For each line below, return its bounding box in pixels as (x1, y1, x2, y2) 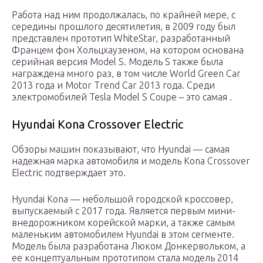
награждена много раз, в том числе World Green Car (12, 68, 241, 79)
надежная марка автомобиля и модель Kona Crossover (12, 156, 250, 167)
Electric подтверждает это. (12, 167, 126, 178)
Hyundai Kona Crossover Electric (12, 117, 183, 131)
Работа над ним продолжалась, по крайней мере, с (12, 9, 235, 21)
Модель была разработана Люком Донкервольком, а (12, 241, 245, 252)
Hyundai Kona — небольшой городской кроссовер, (12, 194, 233, 205)
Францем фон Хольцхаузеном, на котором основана (12, 45, 244, 56)
